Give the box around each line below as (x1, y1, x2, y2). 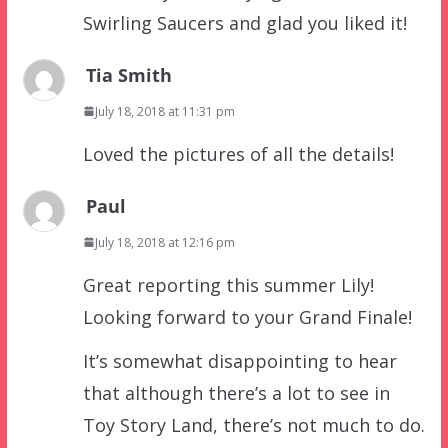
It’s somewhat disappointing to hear (82, 348, 397, 373)
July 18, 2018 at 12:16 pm (94, 233, 235, 251)
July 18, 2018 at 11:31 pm (94, 102, 235, 120)
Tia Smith (85, 62, 172, 87)
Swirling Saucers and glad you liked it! (82, 10, 407, 35)
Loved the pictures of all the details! (82, 141, 394, 166)
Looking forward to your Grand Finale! (82, 304, 412, 329)
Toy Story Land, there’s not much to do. (82, 412, 425, 437)
